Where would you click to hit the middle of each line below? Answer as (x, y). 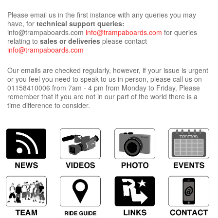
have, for (22, 23)
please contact (124, 41)
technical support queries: (81, 23)
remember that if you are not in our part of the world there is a (102, 96)
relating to (24, 41)
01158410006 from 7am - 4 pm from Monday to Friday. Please (104, 88)
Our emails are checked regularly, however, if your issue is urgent (108, 70)
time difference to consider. (49, 105)
